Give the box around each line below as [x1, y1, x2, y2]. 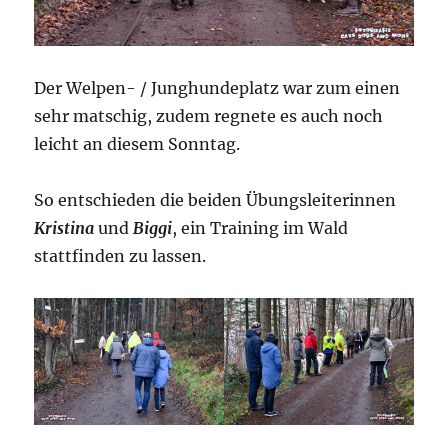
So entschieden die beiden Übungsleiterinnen [34, 190, 397, 211]
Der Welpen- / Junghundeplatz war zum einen [34, 78, 401, 99]
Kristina [34, 218, 99, 239]
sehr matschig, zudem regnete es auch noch [34, 106, 384, 127]
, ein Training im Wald [172, 218, 349, 239]
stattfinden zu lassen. [34, 246, 207, 267]
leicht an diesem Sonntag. [34, 134, 241, 155]
